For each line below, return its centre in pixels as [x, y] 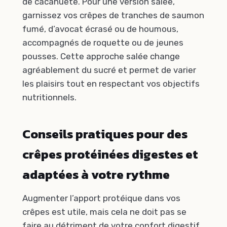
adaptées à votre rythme [96, 175]
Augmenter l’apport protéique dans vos [101, 198]
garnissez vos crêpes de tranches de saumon [113, 15]
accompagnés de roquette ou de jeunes [103, 42]
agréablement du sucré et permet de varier [109, 70]
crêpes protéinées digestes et [110, 155]
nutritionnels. [49, 97]
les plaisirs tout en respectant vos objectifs [111, 83]
